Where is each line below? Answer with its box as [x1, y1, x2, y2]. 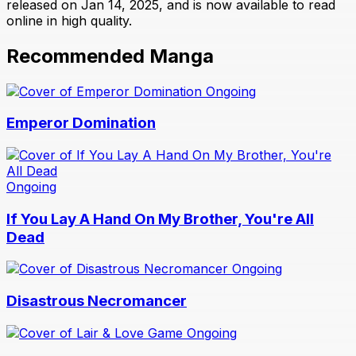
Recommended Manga [6, 44, 214, 68]
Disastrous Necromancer [6, 292, 187, 311]
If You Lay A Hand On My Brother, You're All [6, 209, 314, 228]
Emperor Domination [6, 114, 156, 133]
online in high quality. [6, 12, 132, 29]
